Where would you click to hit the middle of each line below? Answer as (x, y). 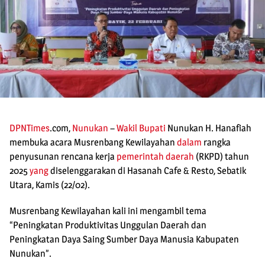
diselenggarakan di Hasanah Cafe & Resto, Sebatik (147, 171)
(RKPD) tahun (222, 157)
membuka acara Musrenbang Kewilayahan (93, 143)
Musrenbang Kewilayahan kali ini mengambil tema (108, 211)
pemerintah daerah (155, 157)
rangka (216, 143)
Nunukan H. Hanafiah (209, 128)
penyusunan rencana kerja (63, 157)
